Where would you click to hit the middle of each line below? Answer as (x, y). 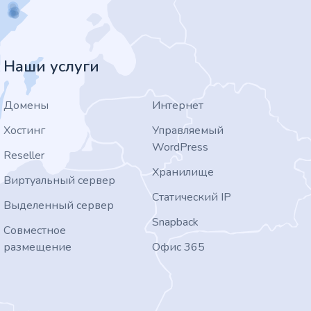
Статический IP (191, 197)
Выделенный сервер (59, 205)
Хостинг (25, 130)
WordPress (180, 147)
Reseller (24, 155)
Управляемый (187, 130)
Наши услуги (52, 66)
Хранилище (183, 172)
